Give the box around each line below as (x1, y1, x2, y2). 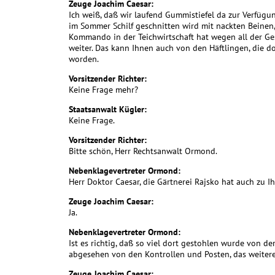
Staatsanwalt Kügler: (69, 104, 147, 115)
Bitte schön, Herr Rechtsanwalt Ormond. (69, 145, 217, 157)
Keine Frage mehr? (69, 84, 138, 96)
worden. (69, 53, 99, 65)
